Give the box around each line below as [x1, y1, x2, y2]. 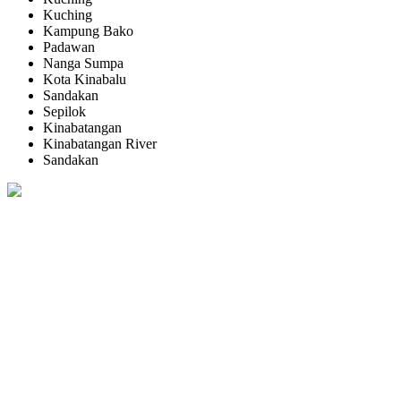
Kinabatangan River [43, 136, 157, 152]
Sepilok [43, 104, 86, 120]
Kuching [43, 7, 92, 23]
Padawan [43, 39, 95, 55]
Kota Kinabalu [43, 72, 126, 88]
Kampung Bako [43, 23, 133, 39]
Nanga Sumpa [43, 55, 124, 72]
